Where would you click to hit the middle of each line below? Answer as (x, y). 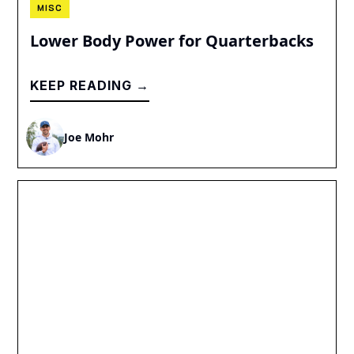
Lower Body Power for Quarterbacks (172, 41)
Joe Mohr (89, 137)
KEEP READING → (90, 86)
